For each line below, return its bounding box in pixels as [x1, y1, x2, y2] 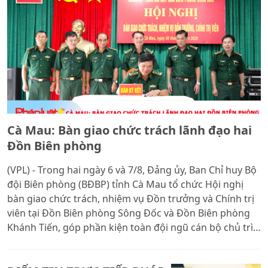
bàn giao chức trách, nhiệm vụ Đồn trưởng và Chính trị [7, 191, 254, 205]
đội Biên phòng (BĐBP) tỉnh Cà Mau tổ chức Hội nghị [7, 177, 243, 191]
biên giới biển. [7, 249, 71, 263]
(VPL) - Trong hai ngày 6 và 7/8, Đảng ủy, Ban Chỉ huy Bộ [7, 163, 257, 176]
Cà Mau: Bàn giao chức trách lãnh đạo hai [7, 121, 252, 138]
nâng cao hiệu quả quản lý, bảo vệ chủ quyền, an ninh [7, 234, 249, 248]
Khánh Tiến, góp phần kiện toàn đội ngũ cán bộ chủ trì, [7, 220, 255, 234]
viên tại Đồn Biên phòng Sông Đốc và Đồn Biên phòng [7, 206, 250, 220]
